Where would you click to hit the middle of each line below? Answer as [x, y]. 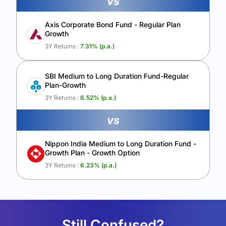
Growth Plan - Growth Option [92, 153]
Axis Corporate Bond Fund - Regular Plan [113, 24]
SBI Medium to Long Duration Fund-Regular [117, 76]
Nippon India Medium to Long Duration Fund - [121, 144]
